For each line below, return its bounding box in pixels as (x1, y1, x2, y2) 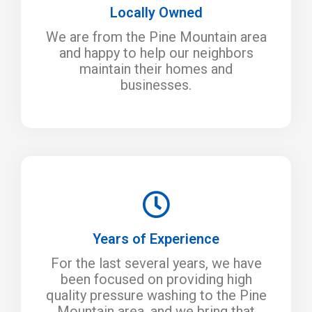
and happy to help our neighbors (58, 44, 253, 61)
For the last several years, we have (50, 254, 262, 272)
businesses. (120, 76, 192, 93)
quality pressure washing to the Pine (45, 286, 267, 304)
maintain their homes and (79, 60, 233, 77)
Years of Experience (93, 230, 219, 247)
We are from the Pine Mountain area (45, 28, 267, 45)
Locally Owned (109, 3, 203, 21)
